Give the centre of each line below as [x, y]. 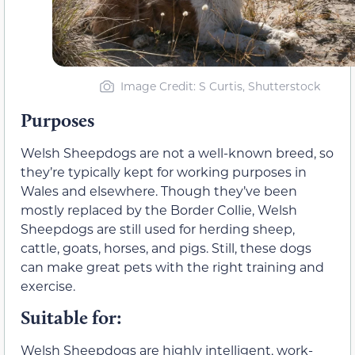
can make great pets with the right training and [172, 267]
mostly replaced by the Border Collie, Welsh [159, 210]
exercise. [48, 286]
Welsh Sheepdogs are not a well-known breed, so [177, 153]
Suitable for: [71, 318]
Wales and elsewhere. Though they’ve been [159, 191]
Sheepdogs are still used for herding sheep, [158, 229]
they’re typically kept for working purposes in [164, 172]
